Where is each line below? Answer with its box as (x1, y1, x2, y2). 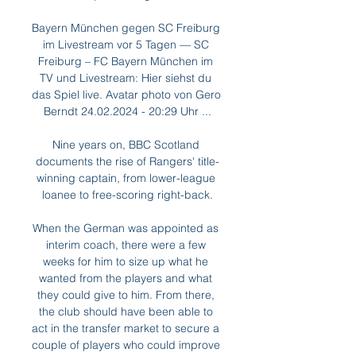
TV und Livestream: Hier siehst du (40, 71, 211, 85)
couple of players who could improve (32, 338, 220, 352)
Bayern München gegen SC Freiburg (32, 21, 220, 35)
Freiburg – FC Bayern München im (38, 54, 213, 68)
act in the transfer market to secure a (32, 321, 219, 335)
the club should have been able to (38, 304, 213, 319)
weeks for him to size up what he (43, 254, 208, 269)
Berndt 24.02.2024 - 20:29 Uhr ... (43, 104, 211, 118)
